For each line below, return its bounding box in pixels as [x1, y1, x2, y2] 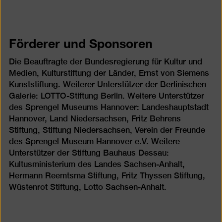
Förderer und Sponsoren [8, 31, 153, 55]
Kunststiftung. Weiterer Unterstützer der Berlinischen [8, 79, 206, 89]
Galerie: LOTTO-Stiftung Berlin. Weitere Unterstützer [8, 91, 204, 101]
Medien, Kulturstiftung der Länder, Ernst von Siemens [8, 68, 209, 78]
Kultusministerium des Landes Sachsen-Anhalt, [8, 159, 185, 169]
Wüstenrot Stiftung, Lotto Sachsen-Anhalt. [8, 182, 166, 192]
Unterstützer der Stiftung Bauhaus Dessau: [8, 148, 169, 158]
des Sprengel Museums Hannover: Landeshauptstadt [8, 102, 209, 112]
